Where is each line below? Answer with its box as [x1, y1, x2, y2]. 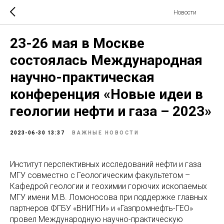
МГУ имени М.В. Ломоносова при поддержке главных [10, 192, 207, 202]
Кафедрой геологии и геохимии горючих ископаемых [10, 181, 207, 191]
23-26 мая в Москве [10, 35, 144, 51]
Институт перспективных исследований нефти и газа [10, 159, 201, 169]
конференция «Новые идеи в [10, 86, 203, 102]
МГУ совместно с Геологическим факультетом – [10, 170, 190, 180]
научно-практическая [10, 69, 154, 85]
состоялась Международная [10, 52, 202, 68]
